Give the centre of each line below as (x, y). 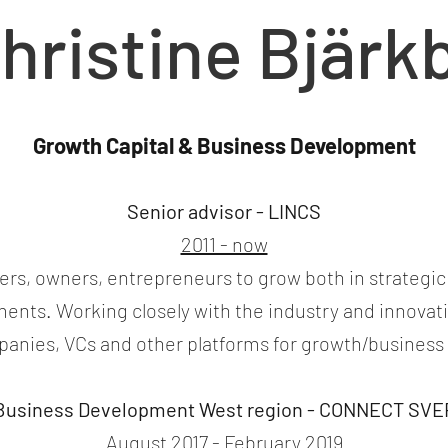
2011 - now (224, 244)
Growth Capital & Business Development (224, 145)
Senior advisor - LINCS (224, 211)
